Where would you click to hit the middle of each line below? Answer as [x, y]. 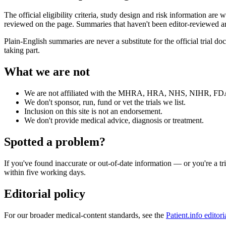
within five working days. [45, 173]
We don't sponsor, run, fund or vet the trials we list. [105, 102]
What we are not [47, 72]
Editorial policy [45, 193]
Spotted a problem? [55, 142]
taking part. [22, 50]
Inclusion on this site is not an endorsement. [93, 111]
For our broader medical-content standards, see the [84, 215]
